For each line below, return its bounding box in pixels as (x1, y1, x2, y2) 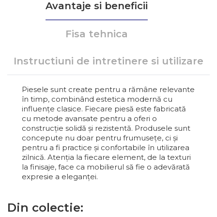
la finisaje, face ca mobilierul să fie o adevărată (22, 162, 190, 171)
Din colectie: (7, 200, 83, 215)
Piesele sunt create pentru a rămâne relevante (22, 84, 195, 94)
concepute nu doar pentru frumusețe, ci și (22, 133, 178, 142)
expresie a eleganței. (22, 171, 98, 181)
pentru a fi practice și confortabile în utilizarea (22, 142, 189, 152)
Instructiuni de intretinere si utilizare (14, 55, 203, 67)
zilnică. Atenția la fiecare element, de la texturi (22, 152, 191, 162)
